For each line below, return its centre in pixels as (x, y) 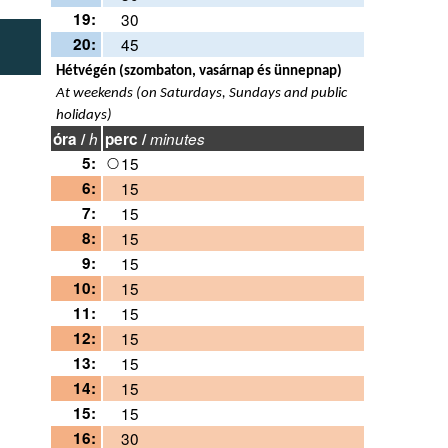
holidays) (84, 115)
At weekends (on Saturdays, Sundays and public (202, 93)
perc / (128, 139)
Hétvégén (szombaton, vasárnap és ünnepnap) (199, 71)
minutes (178, 139)
